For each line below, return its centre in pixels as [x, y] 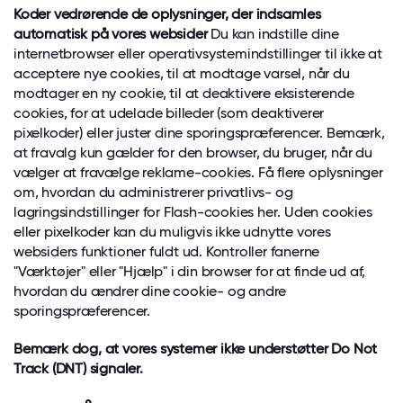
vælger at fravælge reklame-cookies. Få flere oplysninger [198, 172]
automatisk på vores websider [111, 34]
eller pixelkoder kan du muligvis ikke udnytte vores [172, 232]
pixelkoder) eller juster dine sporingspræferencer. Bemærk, [199, 133]
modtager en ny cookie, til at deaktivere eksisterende [184, 93]
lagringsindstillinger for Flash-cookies [136, 212]
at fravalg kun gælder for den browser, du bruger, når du [193, 152]
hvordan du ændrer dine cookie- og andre [150, 291]
